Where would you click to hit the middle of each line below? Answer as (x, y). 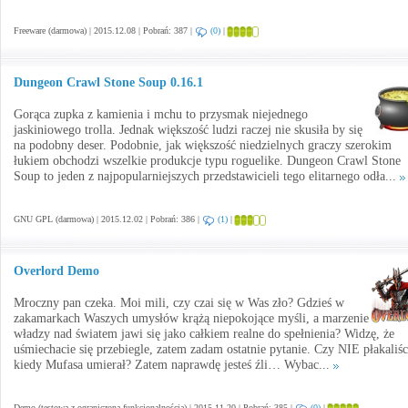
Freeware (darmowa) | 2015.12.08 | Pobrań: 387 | (104, 31)
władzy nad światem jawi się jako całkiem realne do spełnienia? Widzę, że (204, 334)
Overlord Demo (56, 271)
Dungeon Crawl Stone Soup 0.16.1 (108, 82)
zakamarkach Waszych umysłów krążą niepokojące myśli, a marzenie (191, 318)
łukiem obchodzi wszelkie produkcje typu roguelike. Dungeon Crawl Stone (207, 161)
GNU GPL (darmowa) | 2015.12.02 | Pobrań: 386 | (108, 219)
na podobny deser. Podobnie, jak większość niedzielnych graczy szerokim (203, 145)
